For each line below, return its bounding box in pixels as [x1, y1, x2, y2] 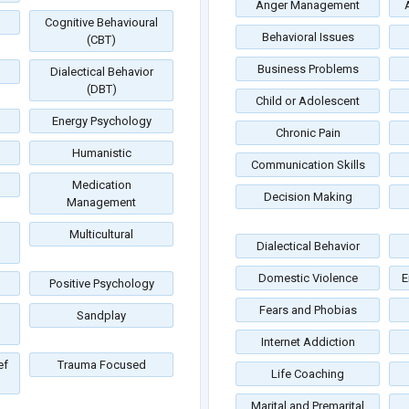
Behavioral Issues [261, 30, 354, 45]
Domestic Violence [257, 271, 358, 286]
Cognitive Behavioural [45, 16, 158, 30]
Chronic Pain [275, 126, 341, 141]
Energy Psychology [51, 114, 152, 129]
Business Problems [257, 62, 359, 77]
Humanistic [71, 146, 131, 161]
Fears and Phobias [258, 303, 357, 318]
